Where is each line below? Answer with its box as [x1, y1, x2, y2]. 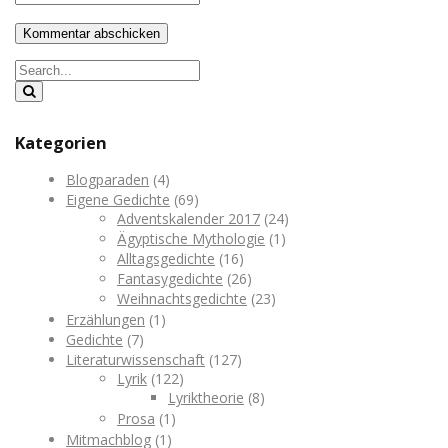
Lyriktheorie [168, 387, 244, 407]
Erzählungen [66, 309, 145, 329]
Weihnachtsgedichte [117, 288, 247, 308]
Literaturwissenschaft [66, 349, 205, 369]
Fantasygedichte [117, 268, 223, 288]
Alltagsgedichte [117, 248, 215, 268]
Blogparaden [66, 169, 149, 189]
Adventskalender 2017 [117, 208, 260, 228]
